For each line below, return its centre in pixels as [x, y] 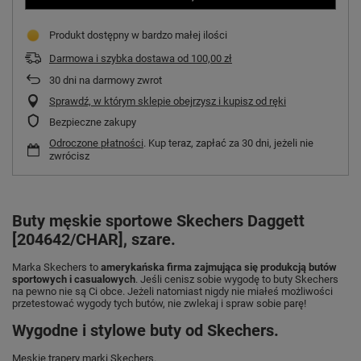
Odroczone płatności [96, 143]
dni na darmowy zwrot [111, 81]
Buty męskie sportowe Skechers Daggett [158, 222]
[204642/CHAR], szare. [94, 240]
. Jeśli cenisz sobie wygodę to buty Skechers [237, 280]
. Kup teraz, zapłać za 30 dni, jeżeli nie [228, 143]
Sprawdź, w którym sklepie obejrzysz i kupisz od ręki [168, 102]
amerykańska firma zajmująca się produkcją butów [219, 268]
